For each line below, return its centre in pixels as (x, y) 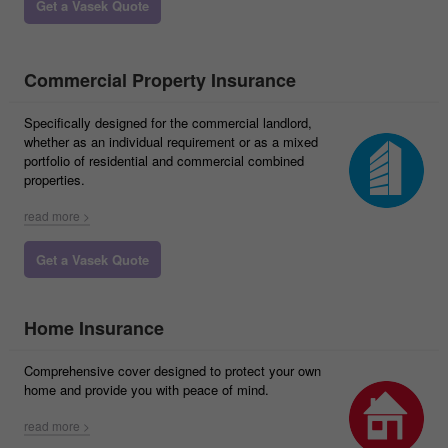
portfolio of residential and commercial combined (164, 160)
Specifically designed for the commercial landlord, (168, 122)
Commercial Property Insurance (160, 80)
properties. (54, 179)
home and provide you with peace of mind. (146, 389)
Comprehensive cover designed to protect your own (172, 370)
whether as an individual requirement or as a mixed (171, 141)
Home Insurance (94, 328)
